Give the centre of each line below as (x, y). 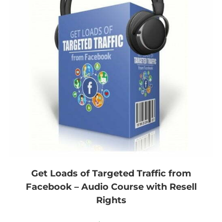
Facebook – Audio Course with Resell (111, 187)
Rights (111, 200)
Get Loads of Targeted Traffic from (111, 174)
